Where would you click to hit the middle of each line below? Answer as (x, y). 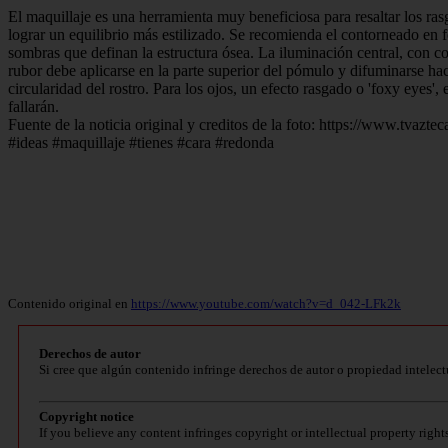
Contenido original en (69, 303)
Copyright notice (86, 417)
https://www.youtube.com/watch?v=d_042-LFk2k (266, 303)
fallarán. (33, 106)
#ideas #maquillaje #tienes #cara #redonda (141, 142)
